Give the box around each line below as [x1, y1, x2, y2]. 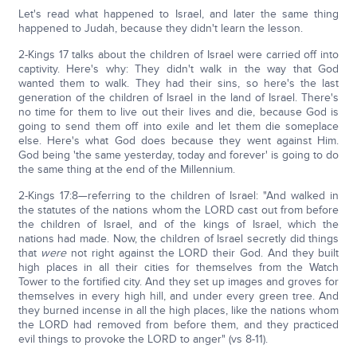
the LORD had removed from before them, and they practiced [18, 318, 339, 331]
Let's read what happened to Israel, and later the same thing [18, 7, 339, 21]
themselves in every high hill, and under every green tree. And [18, 289, 339, 303]
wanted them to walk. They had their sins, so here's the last [18, 76, 339, 90]
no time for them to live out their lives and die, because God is [18, 105, 339, 119]
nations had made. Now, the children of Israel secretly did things [18, 232, 339, 245]
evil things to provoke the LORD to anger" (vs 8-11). [18, 332, 268, 346]
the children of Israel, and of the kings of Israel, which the [18, 218, 339, 231]
